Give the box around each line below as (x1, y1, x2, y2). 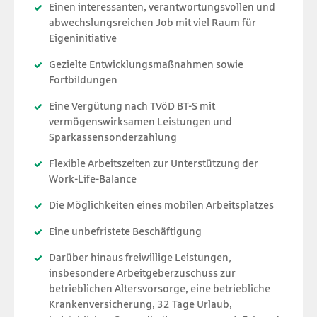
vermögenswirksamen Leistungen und (49, 115, 233, 127)
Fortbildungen (49, 73, 118, 86)
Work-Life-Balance (49, 172, 137, 185)
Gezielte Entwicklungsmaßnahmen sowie (49, 57, 244, 70)
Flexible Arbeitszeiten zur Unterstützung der (49, 156, 259, 169)
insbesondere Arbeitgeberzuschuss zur (49, 266, 236, 279)
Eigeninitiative (49, 31, 117, 44)
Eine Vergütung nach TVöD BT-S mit (49, 99, 216, 112)
